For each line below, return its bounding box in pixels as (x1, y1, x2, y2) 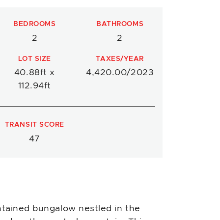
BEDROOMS (13, 21, 56, 27)
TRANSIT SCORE (4, 121, 64, 128)
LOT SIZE (18, 55, 52, 62)
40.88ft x (14, 68, 55, 77)
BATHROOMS (96, 21, 144, 27)
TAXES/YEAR (96, 55, 144, 62)
